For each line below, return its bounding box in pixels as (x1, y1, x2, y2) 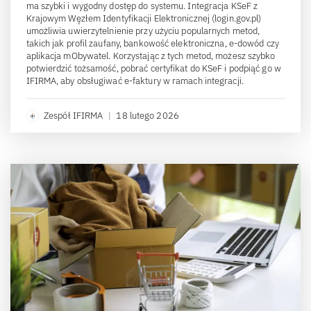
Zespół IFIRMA (44, 110, 103, 122)
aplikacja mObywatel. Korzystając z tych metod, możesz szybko (26, 50, 276, 62)
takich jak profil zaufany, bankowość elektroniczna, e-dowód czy (26, 37, 279, 50)
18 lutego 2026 (116, 110, 179, 122)
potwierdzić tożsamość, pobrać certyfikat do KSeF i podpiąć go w (26, 62, 281, 75)
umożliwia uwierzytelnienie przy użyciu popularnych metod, (26, 25, 260, 37)
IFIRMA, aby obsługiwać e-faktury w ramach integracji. (26, 75, 244, 87)
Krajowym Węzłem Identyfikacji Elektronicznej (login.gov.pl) (26, 12, 262, 25)
